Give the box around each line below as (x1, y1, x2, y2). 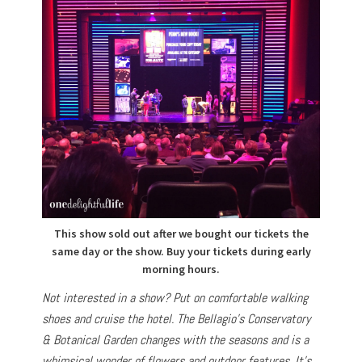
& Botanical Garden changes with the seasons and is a (42, 330, 309, 348)
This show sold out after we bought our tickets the (53, 225, 309, 241)
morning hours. (142, 261, 220, 276)
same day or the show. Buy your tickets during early (51, 243, 311, 259)
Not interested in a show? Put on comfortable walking (42, 288, 309, 306)
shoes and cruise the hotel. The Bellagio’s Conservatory (42, 309, 311, 327)
